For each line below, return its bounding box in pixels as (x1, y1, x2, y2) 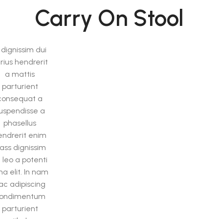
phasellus (3, 118, 37, 128)
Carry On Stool (35, 4, 184, 32)
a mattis (5, 69, 35, 79)
